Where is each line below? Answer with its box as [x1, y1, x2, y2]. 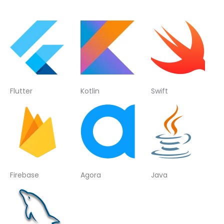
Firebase [10, 169, 39, 180]
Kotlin [80, 85, 99, 96]
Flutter [10, 85, 32, 96]
